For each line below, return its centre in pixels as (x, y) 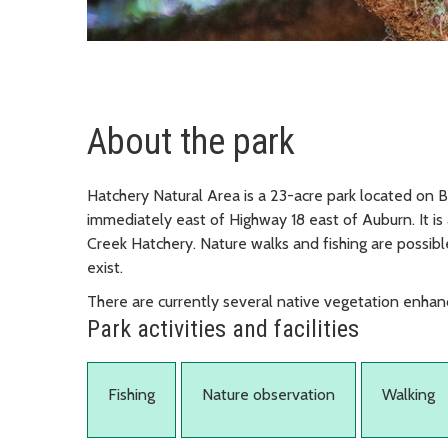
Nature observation (268, 395)
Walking (408, 395)
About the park (191, 142)
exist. (105, 268)
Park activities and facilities (223, 329)
